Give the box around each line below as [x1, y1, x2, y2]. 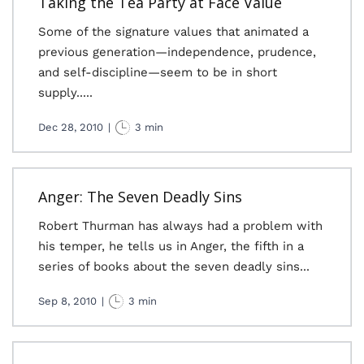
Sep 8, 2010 [38, 295, 97, 307]
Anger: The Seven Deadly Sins [38, 187, 242, 206]
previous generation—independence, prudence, [38, 45, 316, 59]
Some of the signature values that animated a [38, 24, 309, 39]
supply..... [38, 85, 93, 100]
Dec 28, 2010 [38, 121, 103, 133]
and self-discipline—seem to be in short [38, 65, 277, 80]
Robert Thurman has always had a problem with [38, 219, 323, 233]
